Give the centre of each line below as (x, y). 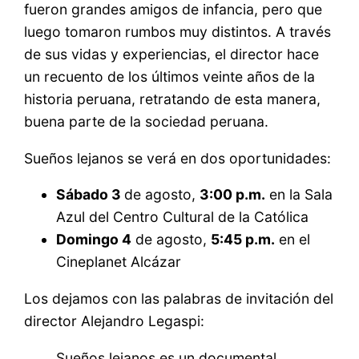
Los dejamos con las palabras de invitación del (179, 298)
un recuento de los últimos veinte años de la (170, 77)
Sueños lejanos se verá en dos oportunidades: (178, 158)
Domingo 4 (94, 240)
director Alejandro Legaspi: (115, 321)
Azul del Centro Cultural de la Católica (183, 217)
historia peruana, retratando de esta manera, (173, 99)
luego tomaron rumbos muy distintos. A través (178, 32)
